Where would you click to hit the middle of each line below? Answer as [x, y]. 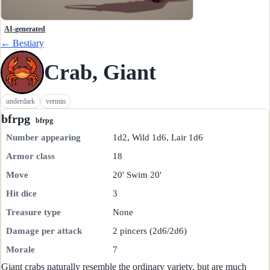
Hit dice [21, 194]
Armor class [30, 156]
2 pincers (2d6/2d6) [150, 231]
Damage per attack [44, 231]
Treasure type [33, 212]
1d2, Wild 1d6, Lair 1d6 [158, 138]
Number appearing [43, 138]
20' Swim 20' [137, 175]
